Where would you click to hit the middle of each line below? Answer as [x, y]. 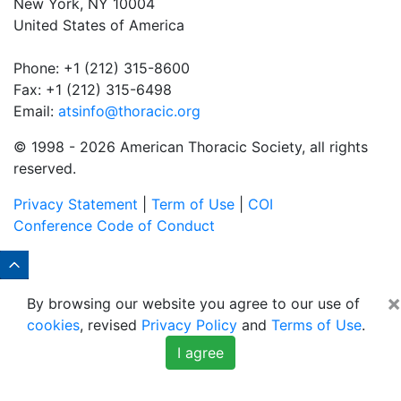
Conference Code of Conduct [114, 225]
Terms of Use [316, 324]
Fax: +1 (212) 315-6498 [93, 89]
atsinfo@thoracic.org [129, 111]
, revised [111, 324]
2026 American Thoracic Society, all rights [224, 146]
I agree [200, 352]
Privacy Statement [76, 204]
